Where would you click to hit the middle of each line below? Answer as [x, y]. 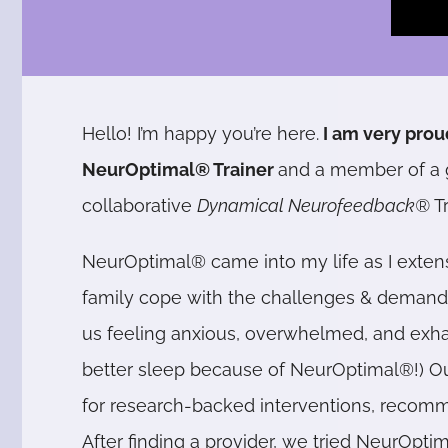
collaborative [140, 206]
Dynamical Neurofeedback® [316, 206]
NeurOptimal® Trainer [180, 170]
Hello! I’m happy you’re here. [201, 134]
